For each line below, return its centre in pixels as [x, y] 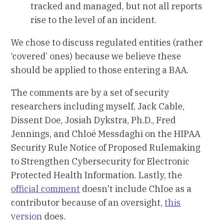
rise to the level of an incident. [94, 20]
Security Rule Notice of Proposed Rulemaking [106, 148]
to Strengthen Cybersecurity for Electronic [100, 162]
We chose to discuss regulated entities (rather [107, 43]
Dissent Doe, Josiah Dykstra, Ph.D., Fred [94, 120]
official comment [46, 189]
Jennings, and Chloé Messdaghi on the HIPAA [106, 134]
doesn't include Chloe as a [136, 189]
